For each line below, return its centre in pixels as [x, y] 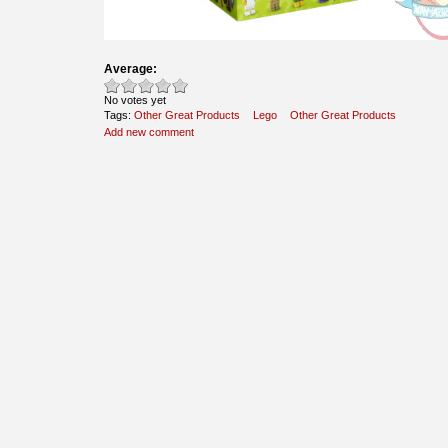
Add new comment [149, 131]
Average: [130, 68]
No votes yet [135, 99]
